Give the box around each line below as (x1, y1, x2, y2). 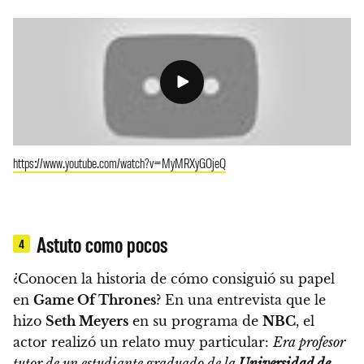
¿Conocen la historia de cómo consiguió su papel (13, 271, 335, 288)
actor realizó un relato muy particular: (13, 334, 273, 351)
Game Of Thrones (33, 292, 156, 309)
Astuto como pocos (37, 231, 168, 258)
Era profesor (273, 334, 345, 351)
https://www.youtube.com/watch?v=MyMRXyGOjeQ (13, 154, 226, 172)
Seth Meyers (45, 313, 128, 330)
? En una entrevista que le (156, 292, 326, 309)
